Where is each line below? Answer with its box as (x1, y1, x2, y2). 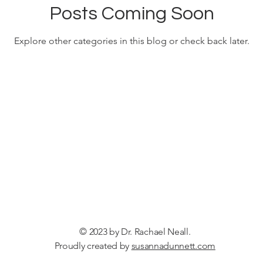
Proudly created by (54, 240, 131, 251)
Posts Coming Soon (49, 4, 214, 23)
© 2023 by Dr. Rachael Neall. (79, 226, 191, 237)
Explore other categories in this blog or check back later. (14, 35, 249, 46)
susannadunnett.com (131, 240, 215, 251)
